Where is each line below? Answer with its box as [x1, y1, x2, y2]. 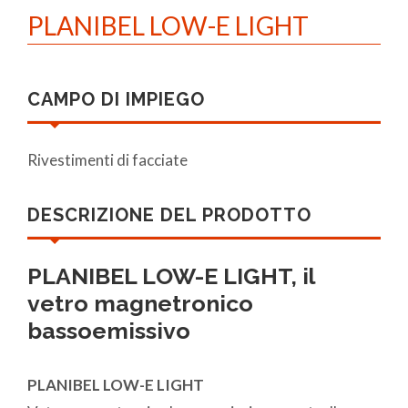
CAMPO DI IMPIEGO [27, 87, 205, 110]
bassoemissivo [27, 316, 190, 344]
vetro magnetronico [27, 289, 253, 317]
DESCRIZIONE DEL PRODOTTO [27, 203, 311, 226]
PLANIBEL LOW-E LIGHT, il [27, 261, 315, 290]
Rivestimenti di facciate [27, 149, 188, 169]
